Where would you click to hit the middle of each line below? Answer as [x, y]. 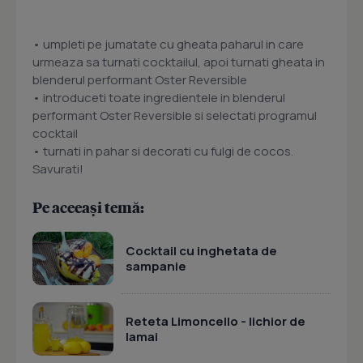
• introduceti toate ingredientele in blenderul [159, 98]
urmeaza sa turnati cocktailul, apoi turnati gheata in [179, 62]
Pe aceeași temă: [88, 207]
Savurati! [58, 169]
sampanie [156, 266]
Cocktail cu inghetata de [201, 250]
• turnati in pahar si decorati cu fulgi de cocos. [163, 152]
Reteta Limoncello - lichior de [216, 321]
